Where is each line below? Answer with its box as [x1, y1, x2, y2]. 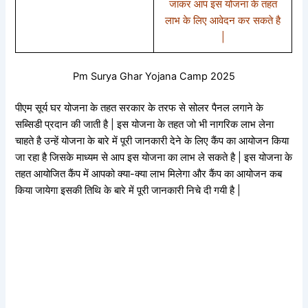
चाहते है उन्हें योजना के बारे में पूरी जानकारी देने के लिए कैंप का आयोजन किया [15, 134, 289, 147]
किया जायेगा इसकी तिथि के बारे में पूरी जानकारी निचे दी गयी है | [15, 184, 241, 197]
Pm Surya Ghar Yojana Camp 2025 [73, 69, 235, 82]
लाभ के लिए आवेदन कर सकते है [165, 14, 281, 27]
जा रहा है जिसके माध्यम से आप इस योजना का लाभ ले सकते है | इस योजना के [15, 151, 293, 164]
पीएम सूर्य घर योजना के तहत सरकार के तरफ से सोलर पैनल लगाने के [15, 101, 264, 114]
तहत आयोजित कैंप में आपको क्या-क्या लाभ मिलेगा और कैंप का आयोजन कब [15, 167, 283, 180]
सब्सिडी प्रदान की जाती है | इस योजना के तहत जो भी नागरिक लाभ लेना [15, 118, 274, 131]
